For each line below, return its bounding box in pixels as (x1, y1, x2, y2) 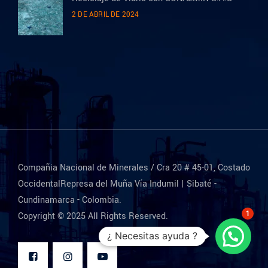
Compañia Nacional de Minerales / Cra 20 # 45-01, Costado (18, 161, 250, 174)
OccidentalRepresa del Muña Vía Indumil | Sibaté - (18, 177, 217, 190)
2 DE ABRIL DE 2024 (72, 9, 139, 20)
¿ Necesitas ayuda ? (107, 230, 197, 242)
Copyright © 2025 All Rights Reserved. (18, 209, 168, 223)
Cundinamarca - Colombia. (18, 193, 121, 206)
